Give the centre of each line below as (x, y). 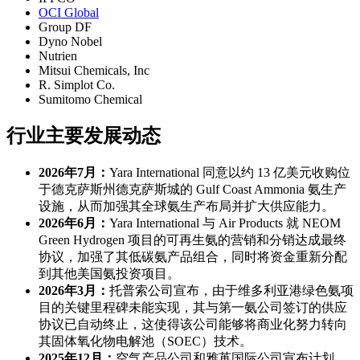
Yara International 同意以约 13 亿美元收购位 (230, 172)
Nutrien (58, 55)
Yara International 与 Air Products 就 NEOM (225, 223)
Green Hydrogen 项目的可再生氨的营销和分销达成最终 (192, 239)
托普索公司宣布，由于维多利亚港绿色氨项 (231, 290)
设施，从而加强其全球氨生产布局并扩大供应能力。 (186, 206)
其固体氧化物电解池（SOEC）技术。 (145, 341)
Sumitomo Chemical (90, 99)
